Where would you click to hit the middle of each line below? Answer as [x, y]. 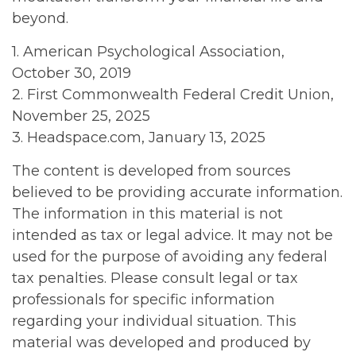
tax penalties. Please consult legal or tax [155, 278]
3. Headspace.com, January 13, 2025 [139, 137]
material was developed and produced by [161, 342]
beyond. [40, 18]
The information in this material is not [147, 214]
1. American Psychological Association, [148, 52]
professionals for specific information [143, 300]
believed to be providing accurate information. [177, 192]
